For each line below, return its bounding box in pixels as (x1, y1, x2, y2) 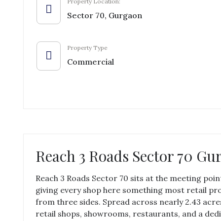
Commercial (67, 57, 114, 67)
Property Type (67, 44, 108, 51)
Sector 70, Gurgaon (67, 10, 142, 20)
